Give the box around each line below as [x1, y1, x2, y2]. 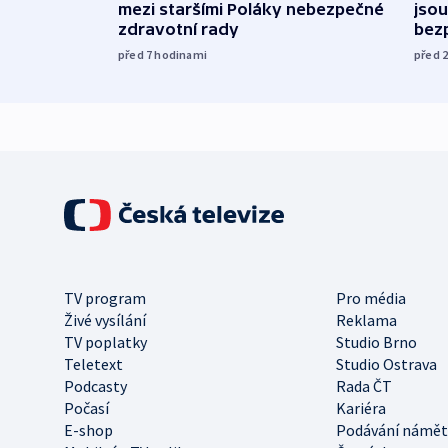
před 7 [118, 46, 155, 62]
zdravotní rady [118, 19, 239, 38]
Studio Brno [336, 331, 417, 352]
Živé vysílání [64, 309, 146, 330]
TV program [64, 287, 146, 308]
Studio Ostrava [336, 353, 437, 374]
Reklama [336, 309, 397, 330]
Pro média [336, 287, 406, 308]
